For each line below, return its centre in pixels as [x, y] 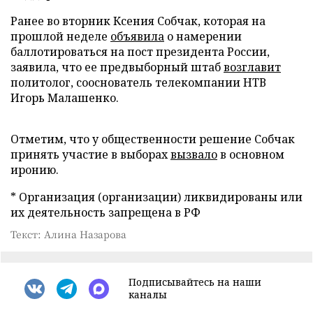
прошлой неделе [60, 36]
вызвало [194, 154]
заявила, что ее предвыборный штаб [117, 67]
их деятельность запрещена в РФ [105, 212]
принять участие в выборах [90, 154]
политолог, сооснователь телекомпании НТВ [138, 82]
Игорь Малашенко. [65, 98]
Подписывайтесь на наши [195, 282]
